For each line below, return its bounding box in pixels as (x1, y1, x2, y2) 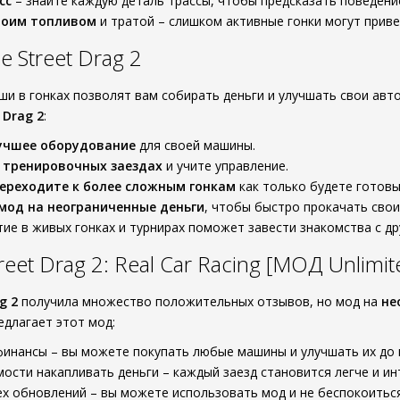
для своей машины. (136, 137, 255, 154)
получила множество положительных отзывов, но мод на (18, 293, 381, 310)
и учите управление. (162, 157, 288, 174)
